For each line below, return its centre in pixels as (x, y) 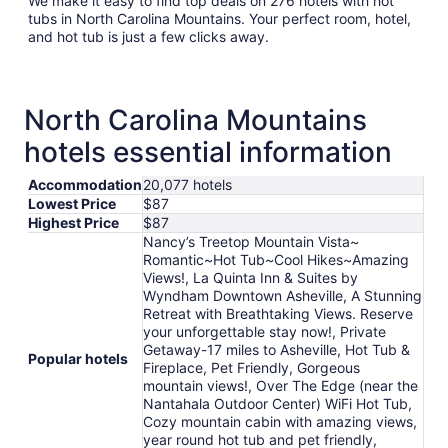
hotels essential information (208, 151)
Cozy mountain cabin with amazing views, (280, 421)
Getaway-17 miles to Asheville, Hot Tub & (276, 349)
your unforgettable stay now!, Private (264, 331)
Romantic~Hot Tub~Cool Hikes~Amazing (276, 259)
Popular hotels (78, 358)
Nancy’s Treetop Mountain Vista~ (251, 241)
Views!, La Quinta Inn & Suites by (250, 277)
